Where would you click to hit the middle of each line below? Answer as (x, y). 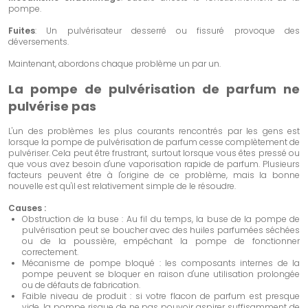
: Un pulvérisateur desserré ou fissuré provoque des (167, 31)
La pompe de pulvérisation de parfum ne (154, 89)
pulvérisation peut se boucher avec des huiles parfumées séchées (161, 230)
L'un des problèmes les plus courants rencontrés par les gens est (154, 131)
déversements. (38, 42)
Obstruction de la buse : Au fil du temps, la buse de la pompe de (161, 219)
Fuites (22, 31)
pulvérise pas (52, 106)
